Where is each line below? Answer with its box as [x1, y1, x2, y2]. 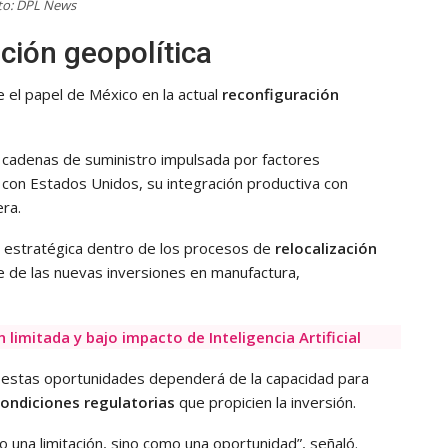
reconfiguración [222, 83, 339, 104]
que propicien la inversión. [175, 391, 356, 412]
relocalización [275, 237, 377, 258]
